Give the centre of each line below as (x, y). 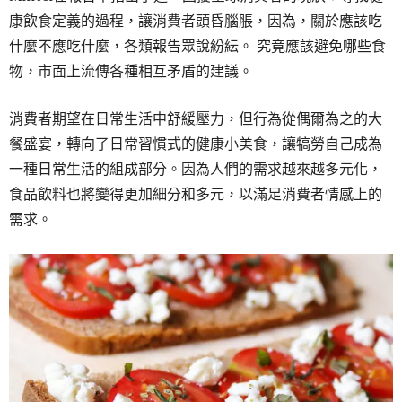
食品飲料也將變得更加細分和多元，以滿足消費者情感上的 (196, 193)
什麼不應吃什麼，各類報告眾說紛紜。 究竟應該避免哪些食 (197, 45)
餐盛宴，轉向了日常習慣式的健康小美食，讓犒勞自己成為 (196, 143)
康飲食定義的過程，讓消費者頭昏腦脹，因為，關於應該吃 (196, 20)
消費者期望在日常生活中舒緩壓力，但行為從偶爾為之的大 (196, 118)
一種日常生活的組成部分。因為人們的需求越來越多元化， (196, 168)
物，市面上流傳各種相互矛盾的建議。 (131, 70)
